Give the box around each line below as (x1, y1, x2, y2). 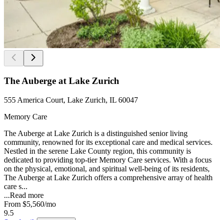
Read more (10, 191, 44, 199)
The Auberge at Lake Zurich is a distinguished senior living (4, 129, 188, 137)
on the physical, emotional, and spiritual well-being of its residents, (4, 164, 210, 173)
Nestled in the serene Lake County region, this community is (4, 146, 191, 155)
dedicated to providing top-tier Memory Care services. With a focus (4, 155, 212, 164)
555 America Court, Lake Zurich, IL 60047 (4, 95, 138, 104)
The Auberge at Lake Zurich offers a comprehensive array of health (4, 173, 213, 182)
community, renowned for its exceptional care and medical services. (4, 137, 213, 146)
